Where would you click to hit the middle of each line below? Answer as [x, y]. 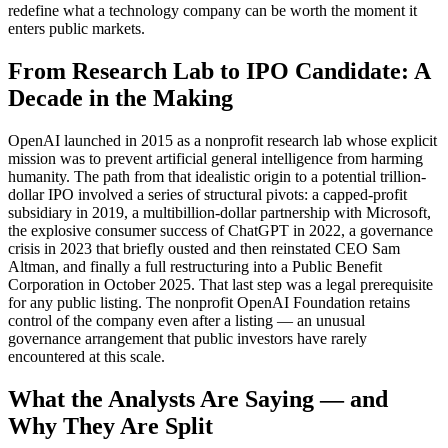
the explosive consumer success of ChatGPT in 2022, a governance [220, 231]
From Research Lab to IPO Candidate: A [219, 71]
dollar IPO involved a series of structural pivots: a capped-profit [207, 195]
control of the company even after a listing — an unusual [186, 321]
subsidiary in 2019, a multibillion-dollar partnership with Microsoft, [219, 213]
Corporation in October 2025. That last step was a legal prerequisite [220, 285]
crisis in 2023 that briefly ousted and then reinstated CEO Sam [204, 249]
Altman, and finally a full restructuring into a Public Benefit [195, 267]
